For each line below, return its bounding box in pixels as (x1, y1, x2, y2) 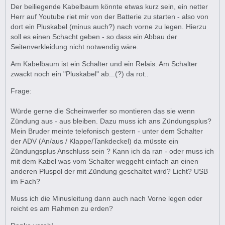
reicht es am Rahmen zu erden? (11, 204, 113, 212)
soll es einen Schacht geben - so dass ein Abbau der (11, 33, 177, 41)
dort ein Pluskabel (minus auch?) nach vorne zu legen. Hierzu (11, 23, 206, 31)
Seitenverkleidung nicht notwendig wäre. (11, 43, 139, 51)
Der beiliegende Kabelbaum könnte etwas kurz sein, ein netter (11, 3, 208, 11)
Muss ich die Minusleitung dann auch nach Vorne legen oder (11, 194, 202, 202)
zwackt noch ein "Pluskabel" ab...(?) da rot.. (11, 70, 149, 78)
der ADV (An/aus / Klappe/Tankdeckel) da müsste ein (11, 137, 178, 145)
